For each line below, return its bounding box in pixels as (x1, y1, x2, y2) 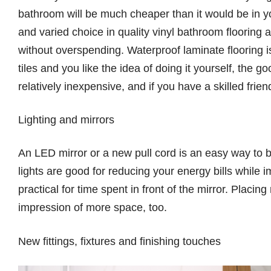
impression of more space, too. (18, 201, 170, 214)
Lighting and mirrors (18, 114, 114, 126)
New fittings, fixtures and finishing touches (18, 235, 221, 247)
